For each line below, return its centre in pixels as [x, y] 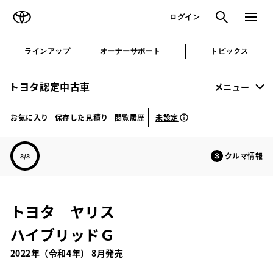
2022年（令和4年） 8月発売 [67, 253]
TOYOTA [53, 11]
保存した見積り [81, 117]
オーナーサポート [130, 51]
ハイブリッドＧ [62, 234]
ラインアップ [48, 51]
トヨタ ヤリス [70, 211]
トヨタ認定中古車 [50, 87]
